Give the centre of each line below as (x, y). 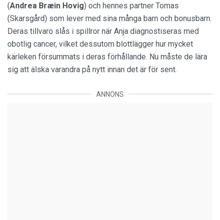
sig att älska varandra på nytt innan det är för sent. (92, 69)
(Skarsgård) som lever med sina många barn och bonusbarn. (110, 18)
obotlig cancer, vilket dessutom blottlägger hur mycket (100, 44)
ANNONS (110, 94)
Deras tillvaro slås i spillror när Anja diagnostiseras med (103, 31)
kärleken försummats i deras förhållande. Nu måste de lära (107, 56)
